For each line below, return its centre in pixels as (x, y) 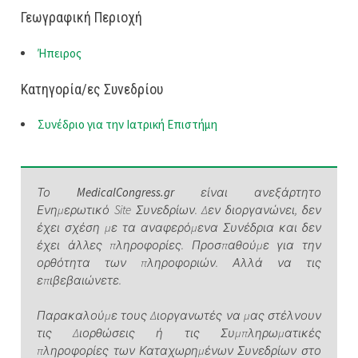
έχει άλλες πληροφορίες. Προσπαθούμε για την (179, 245)
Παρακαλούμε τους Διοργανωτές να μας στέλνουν (179, 316)
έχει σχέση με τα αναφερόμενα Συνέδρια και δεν (179, 228)
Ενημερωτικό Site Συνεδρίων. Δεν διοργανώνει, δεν (179, 210)
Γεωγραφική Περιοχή (82, 18)
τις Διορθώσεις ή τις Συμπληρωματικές (179, 333)
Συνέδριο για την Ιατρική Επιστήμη (128, 125)
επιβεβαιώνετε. (80, 280)
